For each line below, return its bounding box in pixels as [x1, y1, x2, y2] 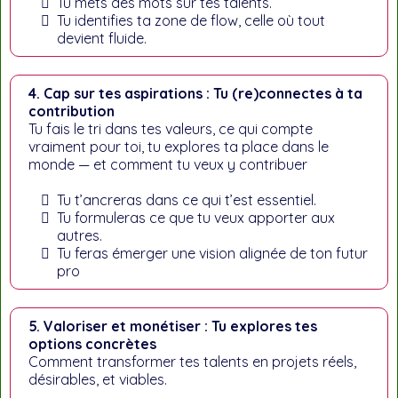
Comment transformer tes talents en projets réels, [28, 353, 356, 370]
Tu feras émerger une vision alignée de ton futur [57, 244, 368, 262]
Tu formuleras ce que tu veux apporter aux [57, 209, 335, 227]
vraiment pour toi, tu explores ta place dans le [28, 138, 329, 155]
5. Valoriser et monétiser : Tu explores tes [28, 317, 317, 335]
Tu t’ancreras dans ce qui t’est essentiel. [57, 191, 316, 209]
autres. [57, 227, 102, 244]
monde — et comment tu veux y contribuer [28, 155, 307, 173]
